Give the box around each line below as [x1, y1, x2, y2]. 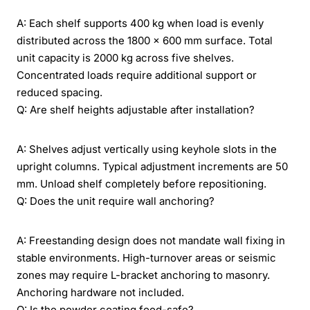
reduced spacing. [17, 85, 102, 99]
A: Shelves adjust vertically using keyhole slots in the [17, 142, 277, 156]
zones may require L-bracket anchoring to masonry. [17, 268, 270, 282]
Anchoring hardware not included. [17, 285, 184, 299]
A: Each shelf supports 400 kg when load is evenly [17, 16, 264, 30]
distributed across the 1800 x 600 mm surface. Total [17, 33, 273, 47]
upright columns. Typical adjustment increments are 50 [17, 159, 288, 173]
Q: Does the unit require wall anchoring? [17, 194, 215, 208]
